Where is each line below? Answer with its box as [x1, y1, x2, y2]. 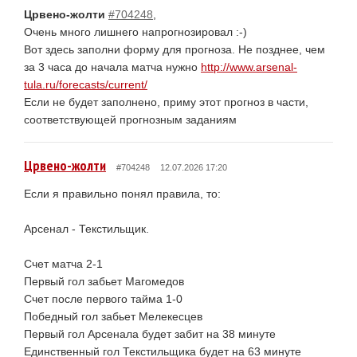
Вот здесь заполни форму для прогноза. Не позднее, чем [24, 42, 325, 56]
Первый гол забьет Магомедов [24, 274, 184, 288]
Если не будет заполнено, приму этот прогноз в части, [24, 95, 308, 108]
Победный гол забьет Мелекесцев [24, 309, 202, 323]
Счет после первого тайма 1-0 [24, 292, 182, 305]
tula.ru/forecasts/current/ [24, 77, 147, 91]
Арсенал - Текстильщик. [24, 222, 149, 235]
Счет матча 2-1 [24, 257, 103, 270]
